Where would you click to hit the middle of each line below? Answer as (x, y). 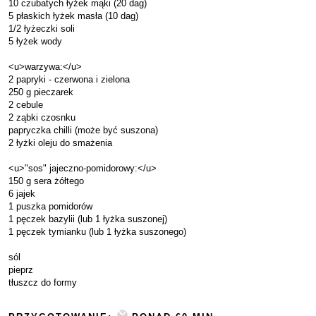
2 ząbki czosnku (42, 117)
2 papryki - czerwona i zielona (69, 79)
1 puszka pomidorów (50, 206)
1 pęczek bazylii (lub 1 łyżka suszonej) (88, 219)
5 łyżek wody (35, 41)
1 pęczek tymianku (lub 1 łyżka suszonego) (97, 232)
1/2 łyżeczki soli (42, 29)
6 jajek (22, 194)
